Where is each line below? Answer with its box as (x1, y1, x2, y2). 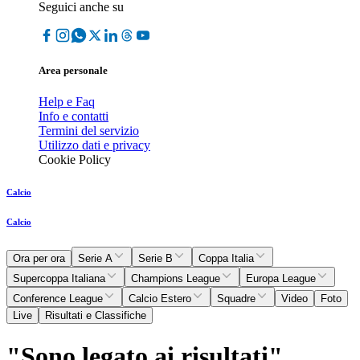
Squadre (217, 292, 256, 305)
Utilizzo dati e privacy (39, 138, 150, 153)
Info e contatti (39, 109, 108, 124)
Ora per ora (13, 252, 65, 265)
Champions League (131, 272, 220, 285)
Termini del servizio (39, 124, 139, 138)
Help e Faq (39, 95, 95, 109)
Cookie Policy (39, 153, 111, 167)
